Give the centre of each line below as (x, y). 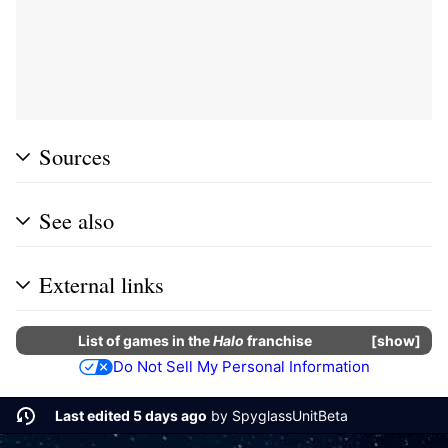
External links (101, 283)
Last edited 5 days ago (130, 416)
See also (76, 219)
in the (191, 340)
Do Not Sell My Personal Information (241, 366)
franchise (278, 340)
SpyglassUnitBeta (289, 416)
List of (101, 340)
